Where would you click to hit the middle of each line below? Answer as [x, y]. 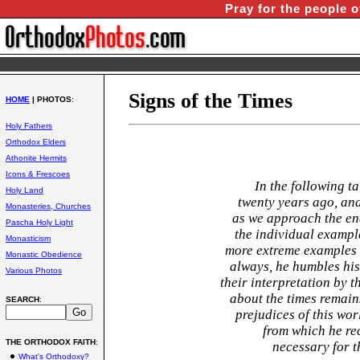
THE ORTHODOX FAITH [51, 342]
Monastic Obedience [44, 254]
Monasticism [28, 238]
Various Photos [34, 270]
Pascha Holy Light [39, 222]
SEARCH [22, 299]
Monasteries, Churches [48, 206]
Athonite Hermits [36, 158]
